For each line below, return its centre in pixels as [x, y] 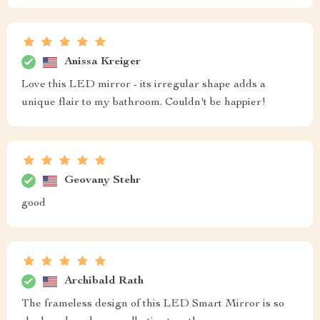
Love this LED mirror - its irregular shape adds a [144, 85]
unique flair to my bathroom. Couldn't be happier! [144, 103]
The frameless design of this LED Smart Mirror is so [153, 305]
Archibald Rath [104, 281]
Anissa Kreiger [102, 62]
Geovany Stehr [102, 180]
